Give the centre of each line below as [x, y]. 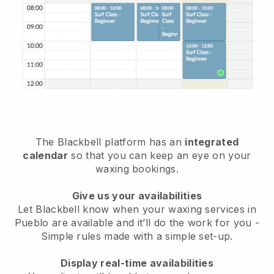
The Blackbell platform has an [110, 142]
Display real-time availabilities [137, 263]
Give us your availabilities [137, 195]
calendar [46, 155]
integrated [212, 142]
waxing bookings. [137, 168]
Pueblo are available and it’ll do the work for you [135, 222]
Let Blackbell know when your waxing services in [137, 209]
